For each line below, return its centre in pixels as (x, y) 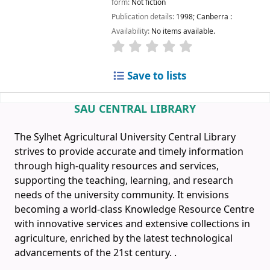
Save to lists (156, 76)
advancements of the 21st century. (93, 253)
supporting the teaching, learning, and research (124, 181)
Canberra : (214, 17)
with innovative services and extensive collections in (132, 224)
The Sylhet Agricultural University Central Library (125, 138)
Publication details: (143, 17)
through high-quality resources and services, (117, 167)
